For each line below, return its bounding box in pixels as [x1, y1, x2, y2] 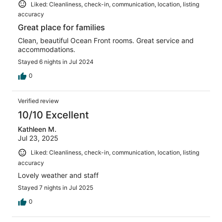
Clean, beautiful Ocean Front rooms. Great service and [18, 36, 194, 45]
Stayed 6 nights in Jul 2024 [18, 58, 94, 66]
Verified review [18, 97, 59, 105]
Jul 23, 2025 [18, 134, 58, 143]
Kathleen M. [18, 125, 56, 134]
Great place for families [18, 22, 105, 33]
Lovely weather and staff [18, 171, 99, 180]
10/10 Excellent [18, 109, 89, 121]
